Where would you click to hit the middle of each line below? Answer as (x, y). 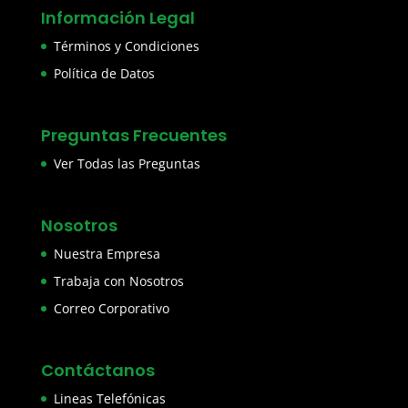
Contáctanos (97, 371)
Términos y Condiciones (126, 46)
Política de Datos (104, 73)
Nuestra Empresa (107, 254)
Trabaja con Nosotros (118, 281)
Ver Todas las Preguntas (127, 163)
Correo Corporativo (111, 309)
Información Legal (117, 17)
